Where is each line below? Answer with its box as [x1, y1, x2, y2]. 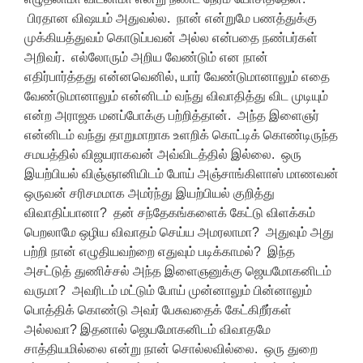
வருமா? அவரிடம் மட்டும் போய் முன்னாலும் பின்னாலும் [24, 284, 312, 297]
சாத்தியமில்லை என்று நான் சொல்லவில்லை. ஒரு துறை [24, 342, 318, 356]
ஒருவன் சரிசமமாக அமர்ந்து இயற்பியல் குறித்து [24, 186, 275, 200]
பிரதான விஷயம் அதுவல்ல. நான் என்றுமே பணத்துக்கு [24, 11, 317, 25]
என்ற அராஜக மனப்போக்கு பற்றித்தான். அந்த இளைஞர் [24, 109, 319, 122]
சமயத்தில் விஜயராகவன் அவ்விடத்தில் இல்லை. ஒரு [24, 147, 301, 161]
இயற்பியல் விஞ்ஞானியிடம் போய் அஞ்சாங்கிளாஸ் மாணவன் [24, 167, 339, 181]
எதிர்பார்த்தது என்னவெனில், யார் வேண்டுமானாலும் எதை [24, 70, 330, 83]
